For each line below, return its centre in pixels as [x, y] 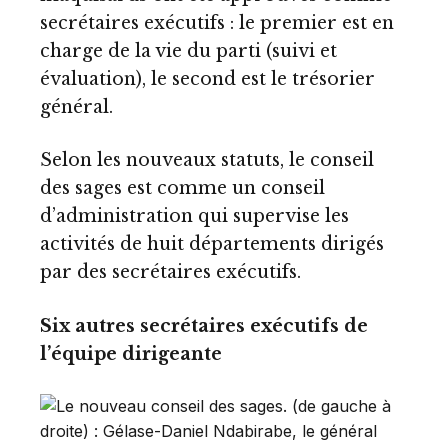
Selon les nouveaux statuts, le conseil [207, 160]
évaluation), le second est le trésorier [207, 78]
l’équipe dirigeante [131, 354]
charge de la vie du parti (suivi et [188, 50]
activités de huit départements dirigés [212, 244]
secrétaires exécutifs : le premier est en [217, 22]
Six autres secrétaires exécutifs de [204, 326]
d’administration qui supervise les [194, 216]
